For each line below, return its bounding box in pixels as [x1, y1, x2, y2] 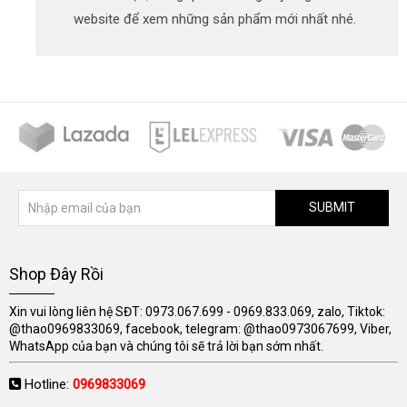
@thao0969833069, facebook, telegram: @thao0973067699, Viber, [9, 321, 392, 336]
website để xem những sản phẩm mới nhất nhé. [74, 11, 356, 28]
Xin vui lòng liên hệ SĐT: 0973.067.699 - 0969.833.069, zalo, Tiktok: [9, 303, 385, 319]
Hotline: [25, 375, 73, 392]
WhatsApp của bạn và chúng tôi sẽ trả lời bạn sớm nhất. [9, 338, 323, 353]
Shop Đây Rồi [9, 263, 104, 283]
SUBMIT [309, 200, 355, 215]
